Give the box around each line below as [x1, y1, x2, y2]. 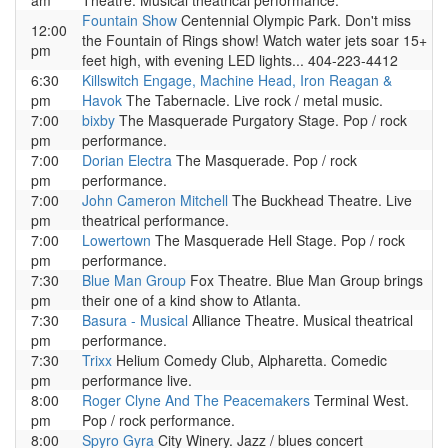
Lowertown [82, 230, 151, 250]
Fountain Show [82, 10, 177, 30]
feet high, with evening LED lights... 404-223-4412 [82, 50, 398, 70]
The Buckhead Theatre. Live [228, 190, 412, 210]
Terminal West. [310, 390, 409, 410]
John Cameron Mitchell [82, 190, 228, 210]
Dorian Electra [82, 150, 172, 170]
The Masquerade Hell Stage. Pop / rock [151, 230, 405, 250]
